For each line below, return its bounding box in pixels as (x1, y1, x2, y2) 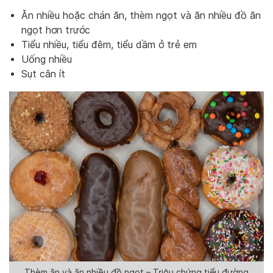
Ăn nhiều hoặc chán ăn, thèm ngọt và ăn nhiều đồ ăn (21, 10, 261, 22)
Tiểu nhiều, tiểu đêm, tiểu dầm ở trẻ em (21, 39, 197, 51)
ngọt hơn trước (21, 24, 90, 37)
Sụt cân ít (21, 68, 65, 80)
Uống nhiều (21, 54, 72, 66)
